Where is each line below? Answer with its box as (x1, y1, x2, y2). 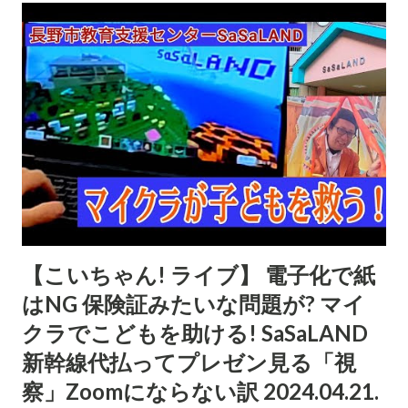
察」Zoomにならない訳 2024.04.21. (22, 377, 379, 404)
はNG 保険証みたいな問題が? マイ (22, 290, 365, 317)
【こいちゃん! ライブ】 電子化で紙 (22, 260, 375, 288)
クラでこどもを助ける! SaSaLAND (22, 319, 368, 346)
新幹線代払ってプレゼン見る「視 (22, 348, 356, 375)
